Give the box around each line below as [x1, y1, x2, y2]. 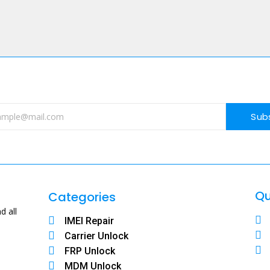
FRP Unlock [64, 245, 116, 257]
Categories [48, 188, 116, 206]
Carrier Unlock [64, 230, 129, 242]
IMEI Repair [64, 215, 115, 227]
